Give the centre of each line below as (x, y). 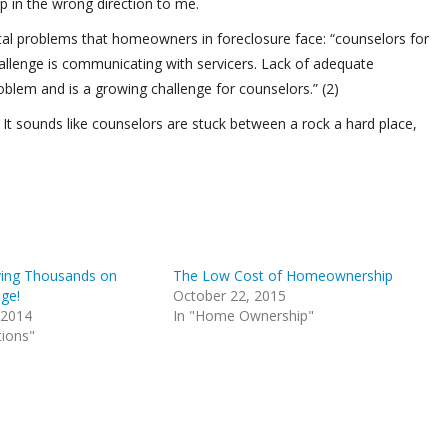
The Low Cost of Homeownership (283, 275)
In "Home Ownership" (244, 315)
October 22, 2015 (230, 295)
